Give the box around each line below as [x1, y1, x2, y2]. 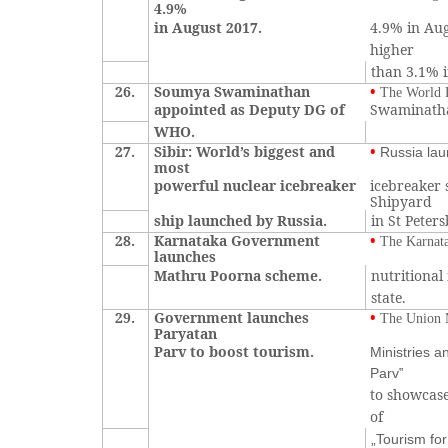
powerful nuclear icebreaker [154, 176, 357, 195]
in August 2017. [154, 18, 263, 37]
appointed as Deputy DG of [154, 100, 346, 119]
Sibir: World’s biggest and [154, 142, 336, 161]
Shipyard [370, 192, 433, 211]
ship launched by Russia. [154, 211, 328, 230]
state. [371, 288, 407, 307]
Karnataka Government [154, 231, 321, 250]
